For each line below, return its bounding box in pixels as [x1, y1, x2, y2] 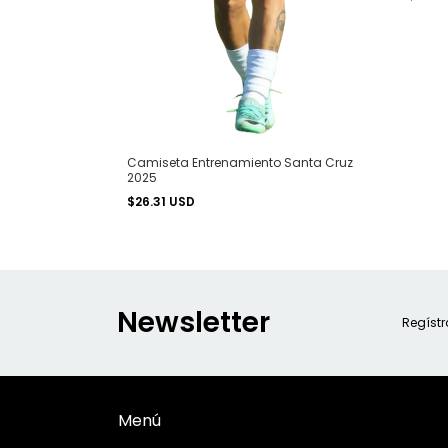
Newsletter [117, 302, 270, 342]
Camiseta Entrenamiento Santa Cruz [127, 153, 353, 171]
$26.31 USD [127, 192, 198, 210]
